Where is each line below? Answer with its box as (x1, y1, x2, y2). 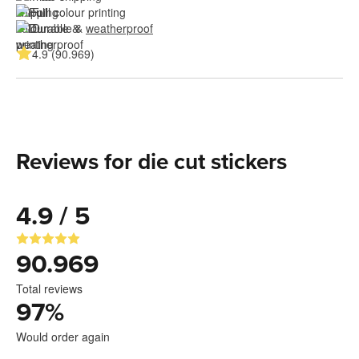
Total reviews (16, 280, 83, 296)
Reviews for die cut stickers (16, 147, 287, 175)
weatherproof (86, 19, 153, 36)
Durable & (32, 19, 86, 36)
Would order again (16, 328, 110, 345)
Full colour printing (32, 3, 126, 20)
